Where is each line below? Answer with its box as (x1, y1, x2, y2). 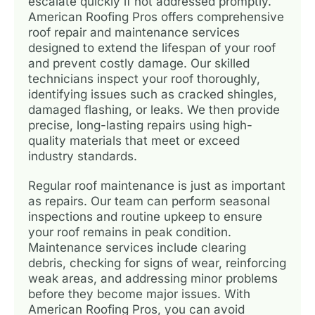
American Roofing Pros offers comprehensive (28, 9, 284, 24)
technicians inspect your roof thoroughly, (28, 71, 260, 86)
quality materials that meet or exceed (28, 133, 240, 148)
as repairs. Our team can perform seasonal (28, 193, 270, 208)
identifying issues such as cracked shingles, (28, 86, 277, 101)
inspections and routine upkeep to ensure (28, 209, 262, 224)
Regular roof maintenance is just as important (28, 178, 285, 193)
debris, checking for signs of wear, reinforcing (28, 255, 286, 270)
